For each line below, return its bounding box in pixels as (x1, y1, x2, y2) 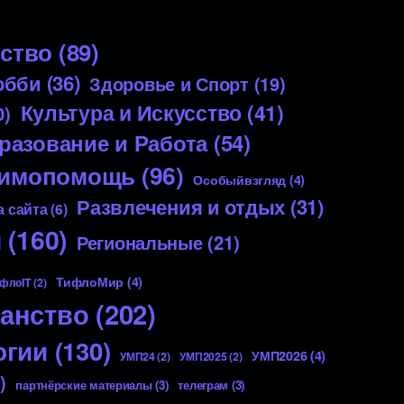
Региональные (76, 228, 203, 255)
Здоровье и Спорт (89, 70, 249, 96)
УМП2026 (252, 345, 308, 364)
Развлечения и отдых (77, 191, 286, 221)
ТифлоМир (56, 271, 124, 290)
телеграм (178, 375, 229, 393)
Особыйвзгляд (193, 170, 287, 188)
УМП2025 (179, 347, 227, 364)
